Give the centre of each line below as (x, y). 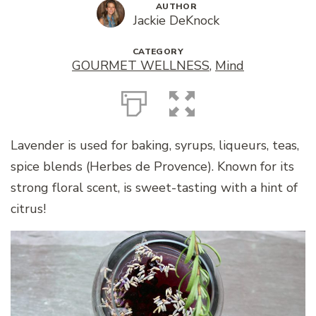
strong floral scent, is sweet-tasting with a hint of (154, 187)
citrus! (28, 208)
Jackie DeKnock (176, 20)
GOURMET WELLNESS (141, 65)
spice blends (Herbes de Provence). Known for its (152, 166)
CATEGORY (158, 51)
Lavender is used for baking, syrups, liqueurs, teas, (155, 145)
